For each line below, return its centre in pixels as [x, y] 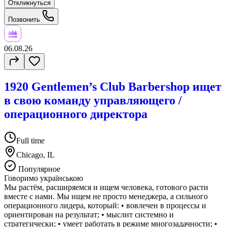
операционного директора [76, 114]
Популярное [38, 169]
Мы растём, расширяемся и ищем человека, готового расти [106, 187]
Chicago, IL [35, 155]
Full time [30, 140]
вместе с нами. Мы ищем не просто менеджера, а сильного [106, 196]
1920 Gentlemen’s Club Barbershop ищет [113, 86]
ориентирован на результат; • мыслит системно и [89, 214]
